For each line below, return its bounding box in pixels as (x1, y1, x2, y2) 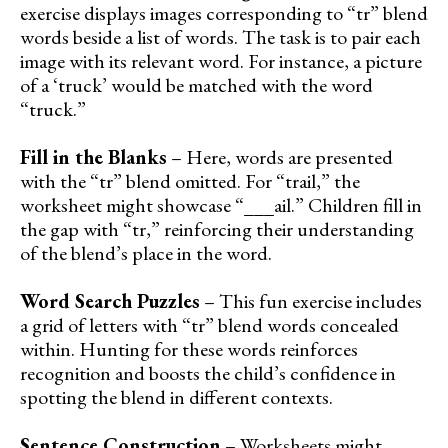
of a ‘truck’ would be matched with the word (20, 72, 373, 99)
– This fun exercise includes (200, 288, 422, 315)
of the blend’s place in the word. (20, 240, 272, 267)
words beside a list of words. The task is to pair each (20, 24, 421, 51)
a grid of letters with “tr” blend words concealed (20, 312, 399, 339)
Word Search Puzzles (20, 288, 200, 315)
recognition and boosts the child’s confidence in (20, 360, 396, 387)
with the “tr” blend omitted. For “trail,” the (20, 168, 360, 195)
